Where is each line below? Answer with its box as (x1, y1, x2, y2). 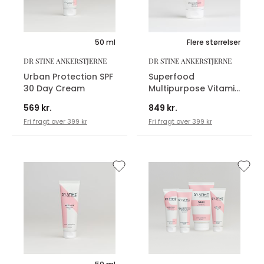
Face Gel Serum (148, 94, 216, 106)
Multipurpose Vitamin (148, 82, 240, 94)
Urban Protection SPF (24, 70, 113, 82)
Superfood (148, 70, 194, 82)
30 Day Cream (24, 82, 85, 94)
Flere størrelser (187, 37, 240, 47)
